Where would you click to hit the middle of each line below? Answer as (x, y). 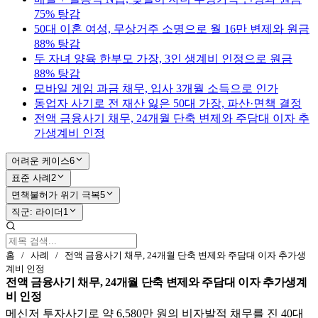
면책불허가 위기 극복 (56, 195)
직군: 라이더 (37, 212)
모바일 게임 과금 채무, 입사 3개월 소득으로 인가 (156, 88)
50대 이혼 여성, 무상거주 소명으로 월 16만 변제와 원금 (172, 29)
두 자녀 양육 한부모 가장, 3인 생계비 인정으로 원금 (163, 59)
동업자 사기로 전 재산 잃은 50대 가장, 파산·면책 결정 (168, 103)
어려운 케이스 (40, 161)
